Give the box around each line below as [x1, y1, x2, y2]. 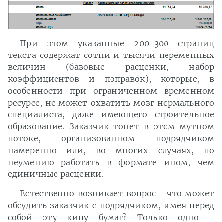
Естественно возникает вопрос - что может [20, 188, 214, 198]
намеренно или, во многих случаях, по [8, 145, 214, 155]
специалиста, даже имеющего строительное [8, 109, 214, 119]
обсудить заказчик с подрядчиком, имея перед [8, 200, 214, 210]
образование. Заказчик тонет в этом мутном [8, 121, 214, 131]
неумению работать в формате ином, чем [8, 157, 214, 167]
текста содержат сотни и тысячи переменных [8, 50, 214, 60]
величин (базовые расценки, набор [8, 61, 214, 72]
